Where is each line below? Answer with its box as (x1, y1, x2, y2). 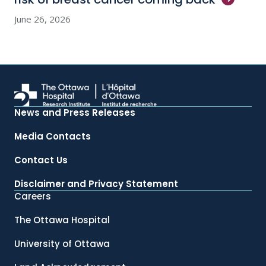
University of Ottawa (14, 237, 110, 250)
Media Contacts (14, 129, 91, 142)
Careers (14, 189, 51, 202)
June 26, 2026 (14, 13, 71, 25)
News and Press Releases (14, 106, 135, 119)
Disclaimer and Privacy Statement (14, 177, 178, 190)
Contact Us (14, 153, 68, 166)
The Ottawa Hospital (14, 213, 110, 226)
